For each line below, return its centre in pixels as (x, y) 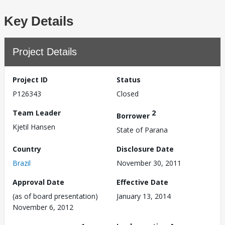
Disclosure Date (145, 149)
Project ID (30, 80)
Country (27, 149)
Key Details (39, 21)
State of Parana (142, 130)
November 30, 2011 (149, 163)
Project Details (45, 52)
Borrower (134, 116)
